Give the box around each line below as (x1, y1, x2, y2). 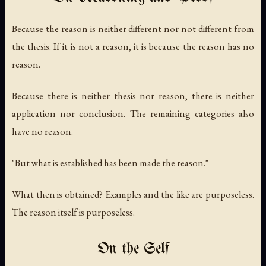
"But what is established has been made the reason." (12, 156, 208, 169)
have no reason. (12, 124, 73, 138)
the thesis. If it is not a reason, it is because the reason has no (12, 39, 254, 53)
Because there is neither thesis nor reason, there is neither (12, 88, 254, 102)
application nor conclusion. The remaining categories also (12, 106, 254, 120)
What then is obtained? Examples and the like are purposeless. (12, 187, 254, 201)
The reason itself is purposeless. (12, 205, 135, 218)
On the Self (97, 240, 169, 257)
